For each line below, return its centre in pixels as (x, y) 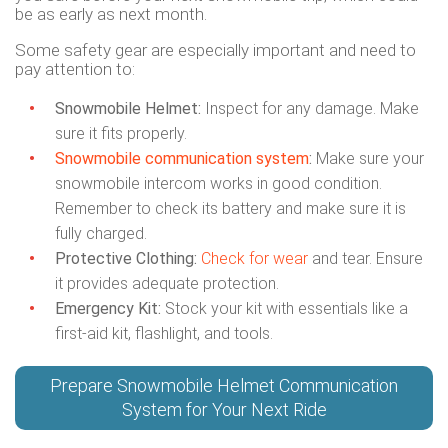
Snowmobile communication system (182, 159)
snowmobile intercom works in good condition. (218, 184)
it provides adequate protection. (167, 284)
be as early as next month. (111, 14)
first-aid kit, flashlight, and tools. (164, 334)
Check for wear (254, 259)
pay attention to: (75, 69)
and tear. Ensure (365, 259)
